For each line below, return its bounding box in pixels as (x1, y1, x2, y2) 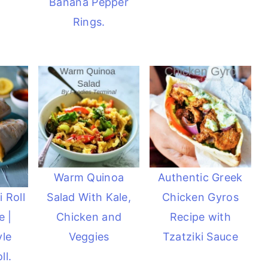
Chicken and (56, 210, 122, 223)
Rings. (72, 16, 105, 29)
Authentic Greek (158, 170, 243, 184)
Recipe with (169, 210, 232, 223)
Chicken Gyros (162, 190, 239, 203)
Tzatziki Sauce (162, 230, 238, 243)
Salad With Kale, (47, 190, 132, 203)
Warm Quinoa (53, 170, 124, 184)
